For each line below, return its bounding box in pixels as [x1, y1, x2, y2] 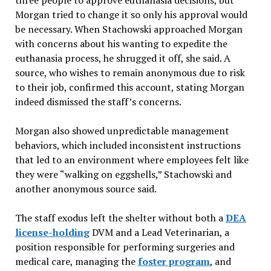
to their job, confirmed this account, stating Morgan [15, 80, 244, 94]
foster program [137, 255, 210, 269]
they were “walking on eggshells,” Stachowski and [15, 168, 232, 181]
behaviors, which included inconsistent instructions [15, 139, 241, 152]
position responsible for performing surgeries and [15, 240, 235, 254]
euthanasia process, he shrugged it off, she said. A [15, 51, 230, 65]
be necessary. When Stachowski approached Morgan [15, 22, 243, 36]
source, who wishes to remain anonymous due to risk [15, 66, 245, 80]
